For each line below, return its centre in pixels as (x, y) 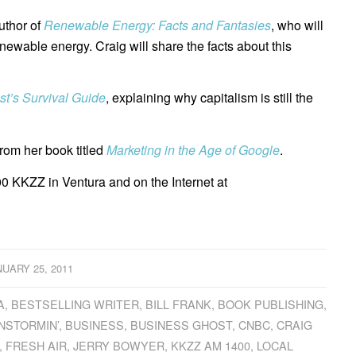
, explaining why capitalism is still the (209, 98)
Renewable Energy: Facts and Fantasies (157, 25)
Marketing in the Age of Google (193, 149)
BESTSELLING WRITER (75, 304)
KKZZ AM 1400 (210, 346)
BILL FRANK (179, 304)
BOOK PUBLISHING (271, 304)
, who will (297, 25)
